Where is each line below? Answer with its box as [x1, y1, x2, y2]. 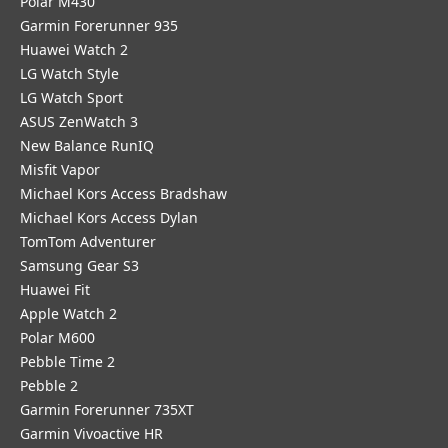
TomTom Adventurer [20, 232, 156, 251]
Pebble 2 [20, 376, 78, 395]
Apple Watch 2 [20, 304, 117, 323]
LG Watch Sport [20, 88, 123, 107]
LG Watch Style [20, 64, 119, 83]
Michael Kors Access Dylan [20, 208, 198, 227]
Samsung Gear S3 [20, 256, 139, 275]
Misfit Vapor [20, 160, 100, 179]
